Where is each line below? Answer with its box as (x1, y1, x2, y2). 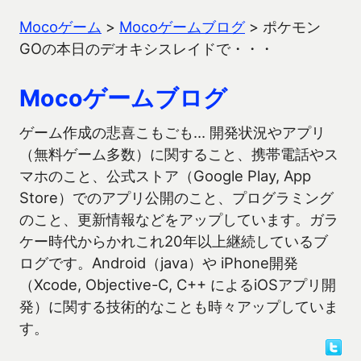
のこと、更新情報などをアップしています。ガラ (19, 210, 338, 228)
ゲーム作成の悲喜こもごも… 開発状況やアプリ (19, 123, 326, 141)
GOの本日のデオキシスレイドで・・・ (19, 39, 274, 57)
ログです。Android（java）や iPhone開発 (19, 254, 298, 272)
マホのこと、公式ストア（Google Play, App (19, 167, 311, 185)
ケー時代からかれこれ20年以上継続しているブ (19, 232, 328, 250)
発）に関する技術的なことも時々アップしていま (19, 297, 338, 315)
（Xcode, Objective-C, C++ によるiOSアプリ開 (19, 276, 336, 293)
